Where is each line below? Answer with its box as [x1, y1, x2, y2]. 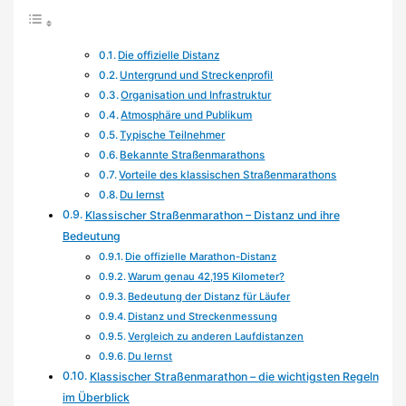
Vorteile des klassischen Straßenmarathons [119, 169, 337, 182]
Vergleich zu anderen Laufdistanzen [128, 330, 304, 343]
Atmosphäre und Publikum [121, 109, 253, 122]
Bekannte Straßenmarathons [120, 149, 266, 162]
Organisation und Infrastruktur [121, 89, 272, 102]
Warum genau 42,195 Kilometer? [128, 270, 285, 284]
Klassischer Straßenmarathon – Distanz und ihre [84, 208, 340, 223]
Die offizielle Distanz [118, 49, 220, 63]
